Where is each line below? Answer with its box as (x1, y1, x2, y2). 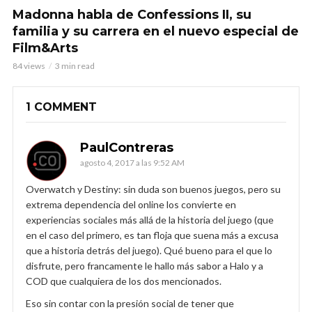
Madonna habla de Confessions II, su (13, 6, 251, 22)
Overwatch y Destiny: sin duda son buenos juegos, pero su (26, 182, 281, 195)
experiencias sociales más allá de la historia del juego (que (26, 213, 274, 226)
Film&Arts (13, 40, 78, 56)
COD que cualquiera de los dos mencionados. (26, 274, 221, 287)
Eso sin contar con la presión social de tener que (26, 297, 234, 309)
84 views (13, 60, 45, 71)
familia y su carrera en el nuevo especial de (13, 23, 299, 39)
